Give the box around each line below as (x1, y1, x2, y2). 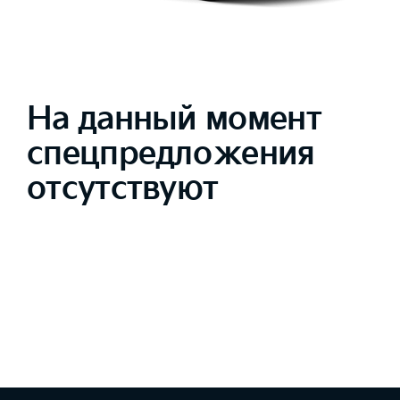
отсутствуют (27, 170, 219, 209)
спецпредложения (27, 135, 315, 174)
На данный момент (27, 100, 321, 139)
